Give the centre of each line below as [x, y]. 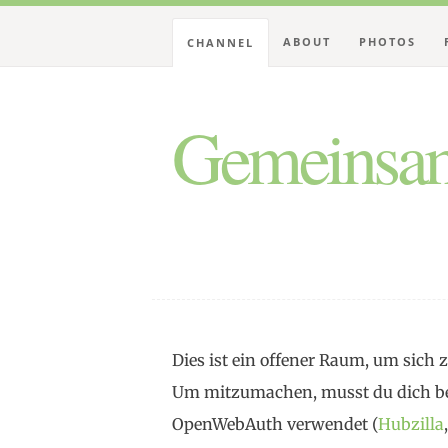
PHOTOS [387, 41]
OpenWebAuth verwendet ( [275, 424]
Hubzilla [411, 424]
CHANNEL [220, 42]
